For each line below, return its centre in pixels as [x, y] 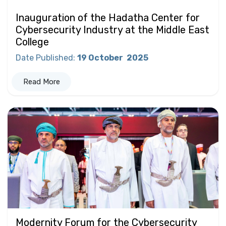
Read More [41, 81]
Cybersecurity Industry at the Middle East [112, 30]
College [32, 42]
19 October [101, 58]
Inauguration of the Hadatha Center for [108, 17]
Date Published [44, 58]
